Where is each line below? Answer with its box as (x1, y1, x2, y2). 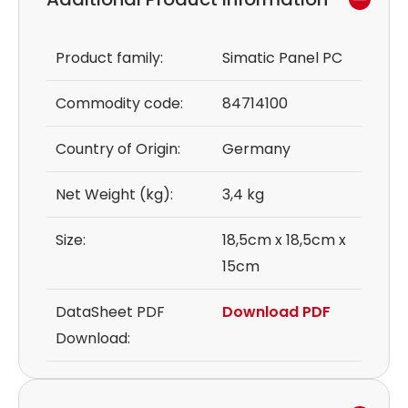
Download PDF (222, 301, 331, 323)
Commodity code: (56, 93, 183, 115)
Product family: (56, 47, 163, 69)
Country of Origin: (56, 138, 180, 160)
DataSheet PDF (56, 301, 165, 323)
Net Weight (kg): (56, 184, 173, 206)
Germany (222, 138, 291, 160)
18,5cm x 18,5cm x (222, 229, 346, 251)
